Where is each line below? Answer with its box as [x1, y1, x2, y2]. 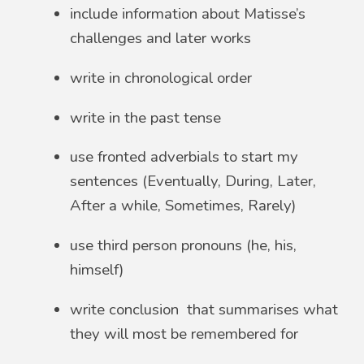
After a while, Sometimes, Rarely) [70, 195, 297, 217]
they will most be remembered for [70, 323, 299, 344]
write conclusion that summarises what [70, 298, 339, 320]
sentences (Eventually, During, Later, [70, 171, 317, 193]
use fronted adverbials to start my [70, 146, 299, 168]
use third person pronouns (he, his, [70, 235, 297, 257]
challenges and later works [70, 28, 252, 50]
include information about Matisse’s [70, 3, 306, 25]
